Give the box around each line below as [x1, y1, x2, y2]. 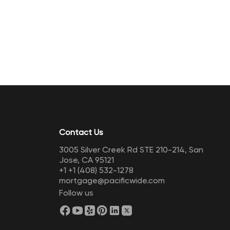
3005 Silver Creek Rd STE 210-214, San [59, 145, 203, 155]
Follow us [59, 188, 93, 198]
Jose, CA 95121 [59, 155, 114, 165]
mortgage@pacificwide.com [59, 176, 165, 185]
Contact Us [59, 127, 103, 137]
